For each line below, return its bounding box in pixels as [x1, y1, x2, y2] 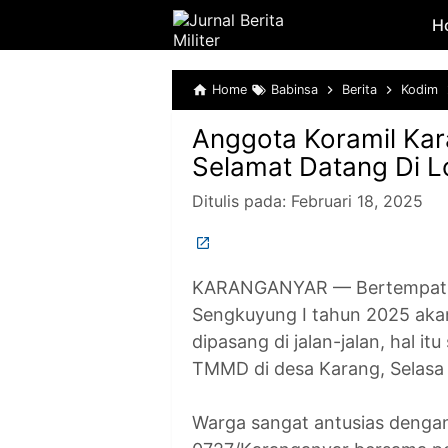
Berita [342, 82, 377, 97]
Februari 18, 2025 [291, 191, 423, 211]
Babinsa [271, 82, 318, 97]
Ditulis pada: [192, 191, 291, 211]
